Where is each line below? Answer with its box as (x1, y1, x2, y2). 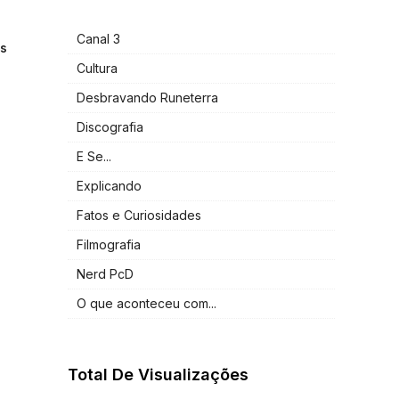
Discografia (77, 119, 143, 135)
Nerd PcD (77, 266, 134, 282)
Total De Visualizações (68, 365, 248, 385)
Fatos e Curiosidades (77, 208, 201, 224)
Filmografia (77, 237, 141, 253)
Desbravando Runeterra (77, 90, 218, 106)
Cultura (77, 61, 118, 77)
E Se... (77, 149, 111, 165)
